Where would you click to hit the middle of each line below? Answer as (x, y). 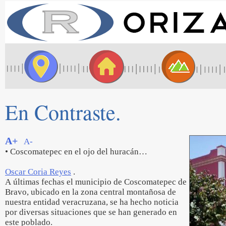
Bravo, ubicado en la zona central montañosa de (91, 192)
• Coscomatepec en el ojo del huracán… (76, 152)
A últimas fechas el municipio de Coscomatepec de (96, 182)
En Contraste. (63, 112)
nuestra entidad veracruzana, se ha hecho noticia (92, 202)
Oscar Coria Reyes (38, 172)
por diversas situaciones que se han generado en (91, 212)
